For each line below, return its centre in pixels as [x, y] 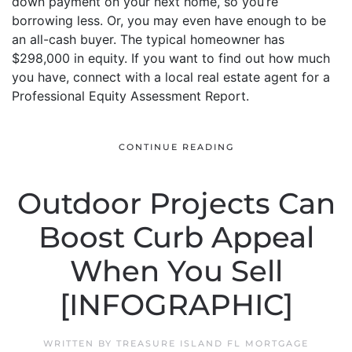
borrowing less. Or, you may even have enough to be [169, 20]
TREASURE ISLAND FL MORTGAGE [213, 343]
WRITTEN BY [80, 343]
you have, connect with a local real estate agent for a [171, 77]
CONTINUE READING [176, 147]
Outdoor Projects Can [176, 203]
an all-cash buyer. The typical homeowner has [148, 39]
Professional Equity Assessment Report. [130, 96]
